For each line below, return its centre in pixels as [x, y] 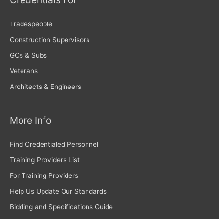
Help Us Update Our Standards [58, 191]
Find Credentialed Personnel [54, 144]
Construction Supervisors [50, 40]
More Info [31, 120]
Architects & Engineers [45, 87]
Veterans [24, 71]
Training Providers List [45, 160]
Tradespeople [31, 24]
